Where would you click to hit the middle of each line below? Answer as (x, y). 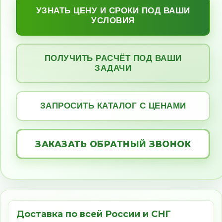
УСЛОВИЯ (113, 21)
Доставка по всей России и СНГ (94, 214)
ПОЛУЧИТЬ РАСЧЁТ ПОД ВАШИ (113, 58)
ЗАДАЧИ (113, 68)
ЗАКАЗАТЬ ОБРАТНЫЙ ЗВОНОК (113, 144)
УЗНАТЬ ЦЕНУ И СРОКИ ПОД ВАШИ (113, 11)
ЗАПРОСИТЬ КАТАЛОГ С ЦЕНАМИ (113, 106)
